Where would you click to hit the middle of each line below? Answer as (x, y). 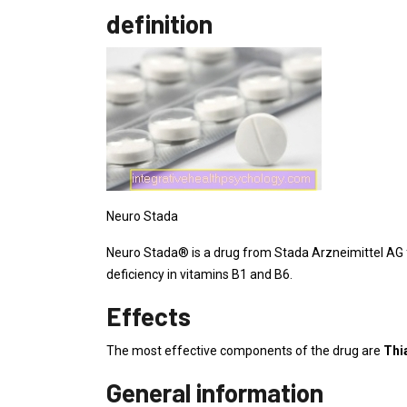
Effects (149, 316)
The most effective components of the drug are (245, 351)
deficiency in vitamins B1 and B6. (199, 274)
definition (159, 24)
